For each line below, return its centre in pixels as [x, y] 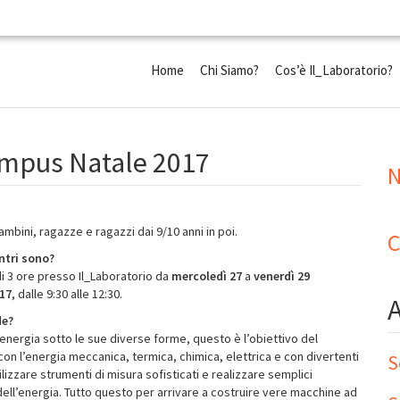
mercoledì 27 [207, 276]
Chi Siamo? [229, 70]
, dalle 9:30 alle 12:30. [67, 294]
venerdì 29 [280, 276]
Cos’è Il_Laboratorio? [334, 70]
